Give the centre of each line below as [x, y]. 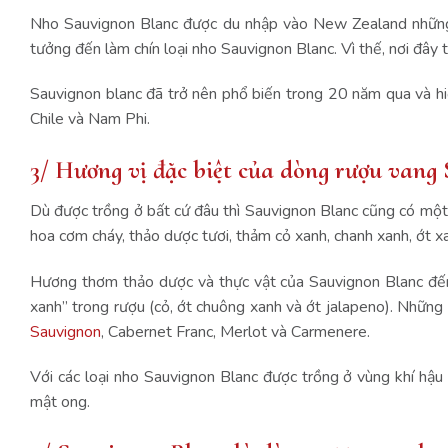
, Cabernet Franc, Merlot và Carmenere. [237, 331]
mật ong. [62, 402]
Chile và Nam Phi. [90, 119]
